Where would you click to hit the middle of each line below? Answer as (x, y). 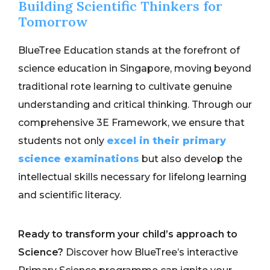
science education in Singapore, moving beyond (135, 69)
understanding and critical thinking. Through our (135, 105)
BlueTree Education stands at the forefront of (129, 51)
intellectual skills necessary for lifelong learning (132, 177)
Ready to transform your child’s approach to (128, 234)
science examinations (79, 159)
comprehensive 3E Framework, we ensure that (131, 123)
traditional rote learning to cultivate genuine (125, 87)
